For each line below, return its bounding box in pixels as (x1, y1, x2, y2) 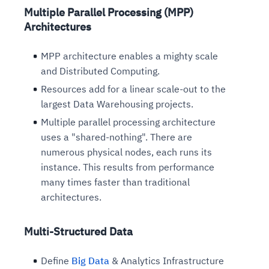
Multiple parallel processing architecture (41, 115, 216, 128)
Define (41, 254, 71, 267)
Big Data (71, 254, 109, 267)
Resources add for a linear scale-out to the (41, 82, 226, 95)
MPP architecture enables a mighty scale (41, 49, 218, 62)
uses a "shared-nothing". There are (41, 130, 192, 143)
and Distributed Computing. (41, 64, 160, 77)
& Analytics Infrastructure (109, 254, 224, 267)
